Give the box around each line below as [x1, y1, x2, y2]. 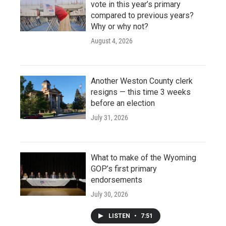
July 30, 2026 [91, 190, 128, 198]
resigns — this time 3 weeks [91, 87, 191, 97]
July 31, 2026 [91, 113, 128, 122]
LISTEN [108, 212, 132, 219]
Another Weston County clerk [91, 76, 193, 86]
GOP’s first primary [91, 163, 157, 174]
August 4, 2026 [91, 36, 133, 45]
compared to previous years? [91, 10, 194, 20]
